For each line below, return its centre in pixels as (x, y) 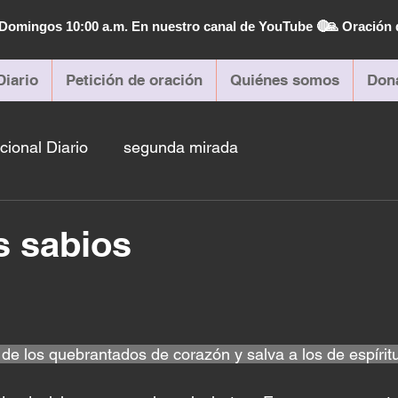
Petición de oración (134, 80)
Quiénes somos (285, 80)
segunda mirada (181, 147)
